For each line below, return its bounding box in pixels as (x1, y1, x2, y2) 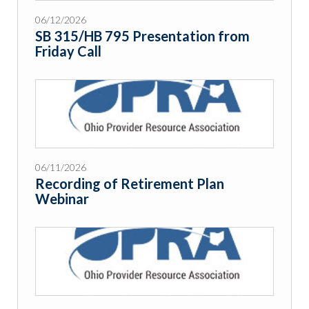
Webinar (35, 190, 89, 208)
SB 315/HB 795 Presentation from (35, 28, 250, 45)
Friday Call (35, 43, 101, 60)
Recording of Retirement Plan (35, 175, 224, 192)
